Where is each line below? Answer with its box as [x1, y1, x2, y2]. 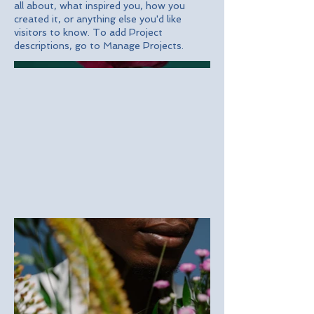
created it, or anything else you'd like [14, 13, 182, 25]
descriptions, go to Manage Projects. [14, 40, 184, 51]
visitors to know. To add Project [14, 27, 163, 38]
